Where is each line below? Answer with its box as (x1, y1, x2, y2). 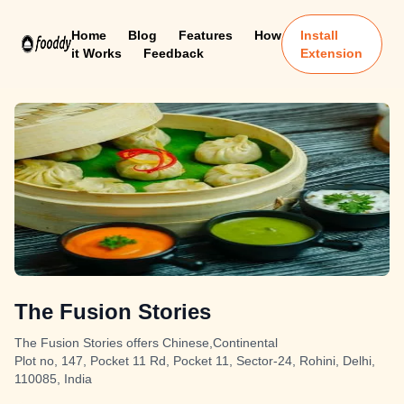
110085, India (14, 372, 92, 386)
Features (178, 28, 233, 42)
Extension (300, 46, 363, 60)
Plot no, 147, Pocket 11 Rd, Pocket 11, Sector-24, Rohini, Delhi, (14, 353, 375, 368)
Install (300, 28, 339, 42)
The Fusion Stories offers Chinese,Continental (14, 335, 278, 350)
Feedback (142, 46, 204, 60)
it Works (70, 46, 122, 60)
